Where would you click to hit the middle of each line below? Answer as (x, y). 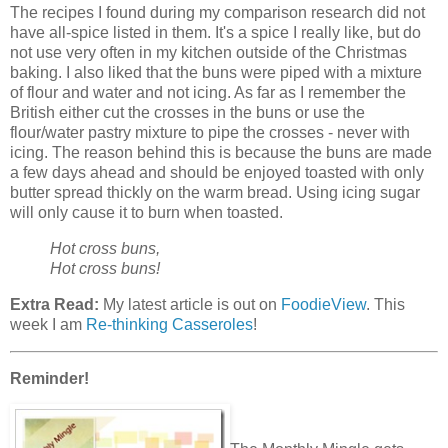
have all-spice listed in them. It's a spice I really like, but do (215, 33)
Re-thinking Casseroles (169, 324)
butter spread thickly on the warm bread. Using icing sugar (215, 193)
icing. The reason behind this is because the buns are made (221, 153)
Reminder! (49, 378)
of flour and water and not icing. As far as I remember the (208, 93)
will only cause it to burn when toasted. (146, 213)
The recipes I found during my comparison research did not (217, 13)
